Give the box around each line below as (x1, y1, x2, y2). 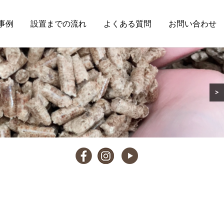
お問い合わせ (168, 20, 216, 28)
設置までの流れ (30, 20, 86, 28)
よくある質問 (103, 20, 151, 28)
